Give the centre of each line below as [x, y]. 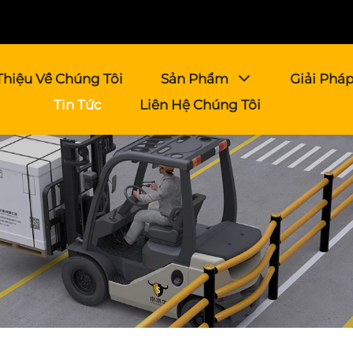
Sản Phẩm [194, 79]
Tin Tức [77, 105]
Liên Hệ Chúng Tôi [200, 105]
